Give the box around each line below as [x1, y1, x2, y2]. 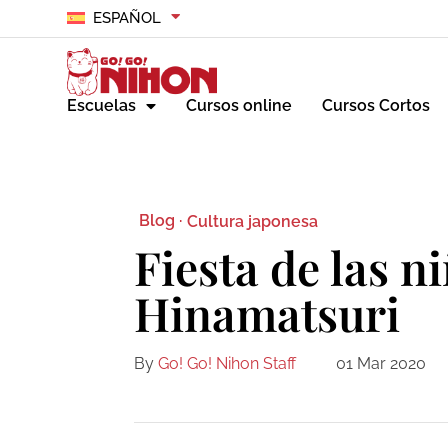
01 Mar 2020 [336, 354, 427, 374]
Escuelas [67, 96, 137, 116]
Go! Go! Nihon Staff [158, 354, 297, 374]
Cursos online [186, 96, 293, 116]
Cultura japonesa [187, 211, 319, 231]
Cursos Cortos [322, 96, 431, 116]
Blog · [139, 211, 183, 231]
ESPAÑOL [92, 9, 161, 27]
